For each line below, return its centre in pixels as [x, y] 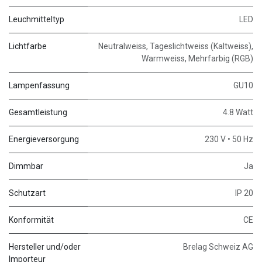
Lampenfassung [39, 85]
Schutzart [27, 193]
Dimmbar [26, 166]
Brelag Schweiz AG [218, 247]
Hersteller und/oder [45, 247]
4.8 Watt [238, 112]
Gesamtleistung [38, 112]
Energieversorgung [44, 139]
